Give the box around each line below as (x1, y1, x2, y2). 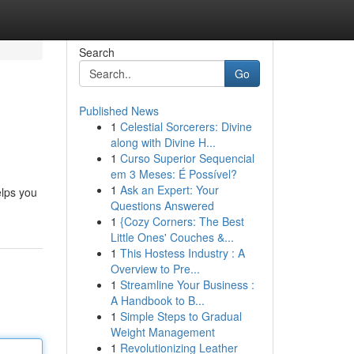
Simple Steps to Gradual (119, 308, 242, 324)
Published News (78, 103, 159, 119)
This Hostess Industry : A (119, 245, 245, 261)
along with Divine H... (110, 134, 216, 150)
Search (78, 44, 115, 60)
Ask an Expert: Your (119, 182, 219, 198)
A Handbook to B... (110, 292, 205, 308)
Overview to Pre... (110, 261, 200, 277)
